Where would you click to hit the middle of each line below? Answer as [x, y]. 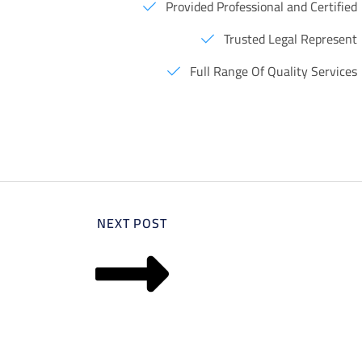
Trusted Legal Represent [291, 39]
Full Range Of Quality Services [274, 71]
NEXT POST [132, 223]
